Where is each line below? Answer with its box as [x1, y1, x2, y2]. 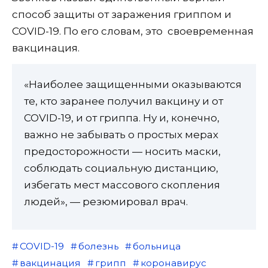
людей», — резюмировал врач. [24, 195, 188, 208]
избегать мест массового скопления [24, 178, 220, 191]
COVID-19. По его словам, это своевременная [12, 25, 254, 37]
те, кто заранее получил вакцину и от [24, 95, 223, 107]
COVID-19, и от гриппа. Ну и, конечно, [24, 111, 220, 124]
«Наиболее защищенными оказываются [24, 78, 242, 90]
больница [132, 240, 181, 252]
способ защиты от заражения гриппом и [12, 8, 232, 20]
